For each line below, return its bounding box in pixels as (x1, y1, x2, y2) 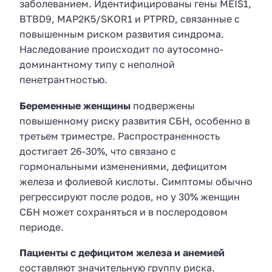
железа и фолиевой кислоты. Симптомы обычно (19, 175, 253, 188)
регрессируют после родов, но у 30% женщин (19, 190, 240, 203)
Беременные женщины (19, 99, 131, 112)
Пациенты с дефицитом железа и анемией (19, 246, 225, 259)
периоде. (19, 220, 64, 233)
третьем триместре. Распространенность (19, 129, 220, 142)
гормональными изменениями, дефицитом (19, 160, 227, 172)
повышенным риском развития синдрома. (19, 27, 224, 40)
